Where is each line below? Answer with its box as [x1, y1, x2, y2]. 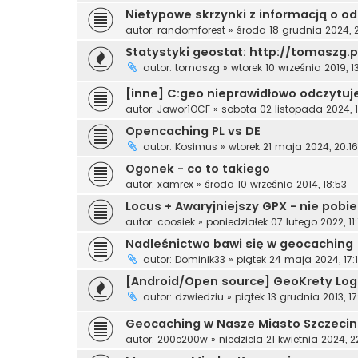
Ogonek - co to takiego [125, 161, 270, 177]
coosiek [157, 215, 195, 229]
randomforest [157, 22, 225, 37]
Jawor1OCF [157, 102, 210, 117]
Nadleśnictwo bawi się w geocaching [125, 236, 353, 253]
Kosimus [175, 140, 217, 154]
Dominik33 [175, 253, 225, 267]
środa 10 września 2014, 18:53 [205, 177, 347, 192]
